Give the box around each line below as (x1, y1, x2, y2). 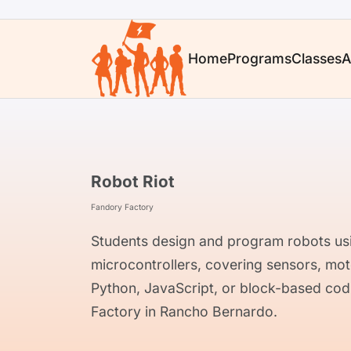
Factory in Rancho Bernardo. (91, 303, 277, 320)
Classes (291, 50, 342, 67)
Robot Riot (91, 171, 175, 191)
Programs (226, 50, 291, 67)
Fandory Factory (91, 201, 154, 212)
